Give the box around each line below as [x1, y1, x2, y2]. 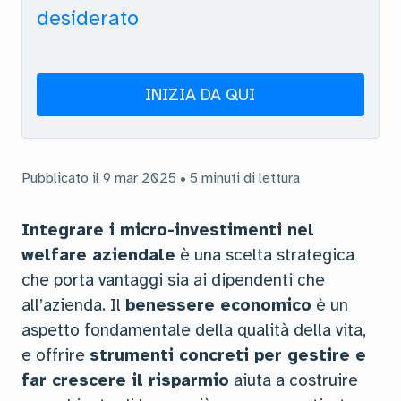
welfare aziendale [21, 244, 175, 266]
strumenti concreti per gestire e [90, 345, 366, 366]
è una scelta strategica [175, 244, 354, 266]
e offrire [21, 345, 90, 366]
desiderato [37, 5, 139, 31]
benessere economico [125, 294, 311, 316]
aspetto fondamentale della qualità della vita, [21, 320, 366, 341]
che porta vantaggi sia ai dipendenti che [21, 269, 325, 291]
